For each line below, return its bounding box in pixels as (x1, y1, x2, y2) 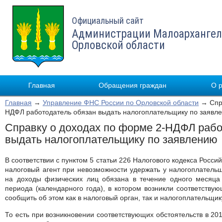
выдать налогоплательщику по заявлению (5, 133, 218, 146)
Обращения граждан (99, 81, 166, 89)
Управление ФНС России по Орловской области (43, 99, 199, 107)
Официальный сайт (72, 15, 144, 26)
